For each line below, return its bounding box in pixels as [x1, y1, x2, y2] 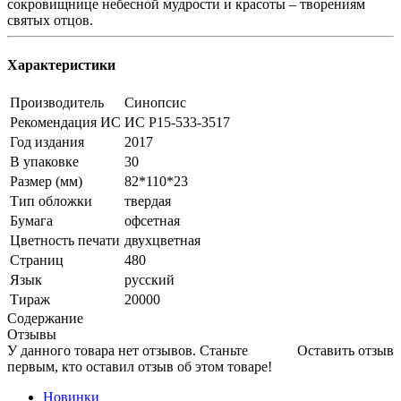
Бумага [10, 212, 53, 228]
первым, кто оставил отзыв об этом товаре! [7, 358, 272, 374]
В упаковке [10, 153, 79, 169]
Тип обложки [10, 192, 92, 209]
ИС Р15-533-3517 [124, 114, 230, 130]
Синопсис [124, 94, 186, 110]
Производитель [10, 94, 104, 110]
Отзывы [7, 326, 56, 342]
